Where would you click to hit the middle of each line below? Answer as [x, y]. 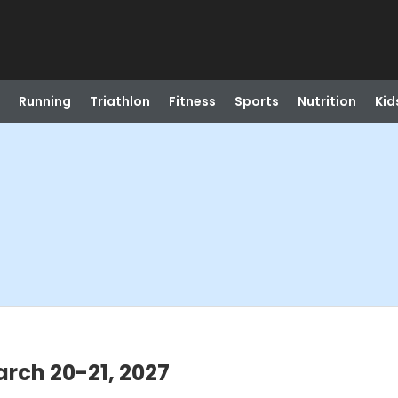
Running [44, 101]
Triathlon [119, 101]
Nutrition [326, 101]
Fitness [192, 101]
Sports [256, 101]
